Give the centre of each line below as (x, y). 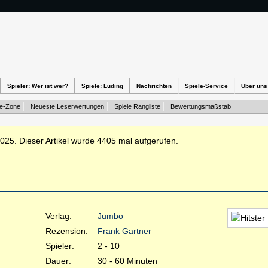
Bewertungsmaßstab (201, 106)
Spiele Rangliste (137, 106)
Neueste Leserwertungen (67, 106)
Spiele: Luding (102, 86)
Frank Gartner (124, 231)
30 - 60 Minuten (127, 261)
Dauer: (58, 261)
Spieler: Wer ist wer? (38, 86)
